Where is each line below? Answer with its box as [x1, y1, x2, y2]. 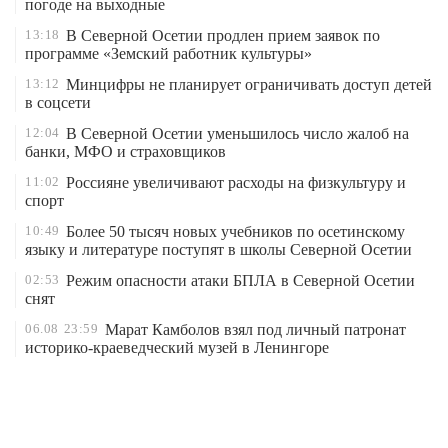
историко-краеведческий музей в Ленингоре [25, 339, 329, 356]
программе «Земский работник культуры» [25, 45, 312, 62]
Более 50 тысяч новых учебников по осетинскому [66, 223, 405, 240]
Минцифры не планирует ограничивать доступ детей [66, 76, 432, 93]
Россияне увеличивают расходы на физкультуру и [66, 174, 406, 191]
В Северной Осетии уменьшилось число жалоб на [66, 125, 409, 142]
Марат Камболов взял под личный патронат [104, 321, 406, 338]
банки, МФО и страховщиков [25, 143, 226, 160]
